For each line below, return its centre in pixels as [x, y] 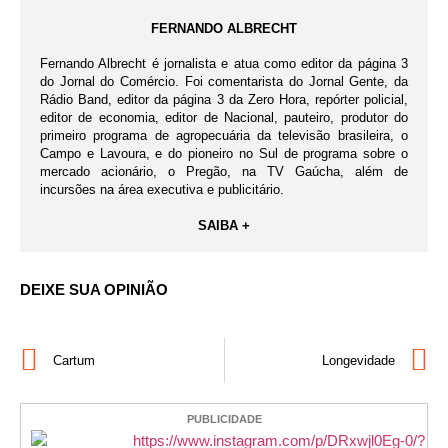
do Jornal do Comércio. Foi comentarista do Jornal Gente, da [224, 81]
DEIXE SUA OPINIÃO [94, 289]
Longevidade [358, 360]
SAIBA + [224, 225]
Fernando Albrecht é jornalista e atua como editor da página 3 [224, 63]
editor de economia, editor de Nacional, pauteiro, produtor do [224, 117]
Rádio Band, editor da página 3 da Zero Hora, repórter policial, [224, 99]
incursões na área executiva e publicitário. [162, 189]
